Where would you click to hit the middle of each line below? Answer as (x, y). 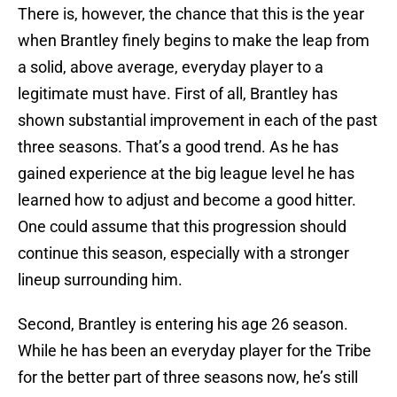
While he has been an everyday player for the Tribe (195, 351)
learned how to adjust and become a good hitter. (187, 200)
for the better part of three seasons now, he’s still (188, 378)
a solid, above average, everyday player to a (171, 67)
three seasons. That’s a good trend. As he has (178, 147)
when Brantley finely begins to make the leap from (194, 41)
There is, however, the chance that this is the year (191, 14)
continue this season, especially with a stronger (183, 253)
